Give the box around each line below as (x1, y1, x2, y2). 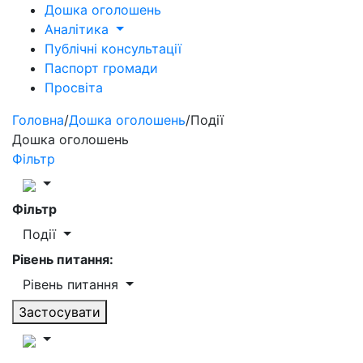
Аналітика (45, 21, 113, 37)
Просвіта (45, 79, 103, 96)
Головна (12, 112, 64, 128)
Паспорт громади (45, 60, 158, 76)
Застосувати (19, 304, 100, 320)
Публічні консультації (45, 41, 181, 57)
